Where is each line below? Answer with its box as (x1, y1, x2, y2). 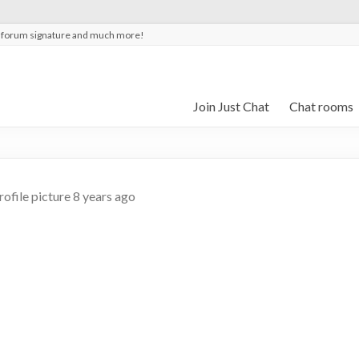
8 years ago (73, 188, 135, 204)
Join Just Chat (193, 99, 269, 114)
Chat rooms (289, 99, 353, 114)
